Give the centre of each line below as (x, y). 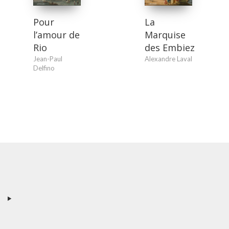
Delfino (44, 68)
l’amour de (57, 35)
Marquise (165, 35)
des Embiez (169, 48)
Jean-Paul (48, 59)
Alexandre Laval (168, 59)
